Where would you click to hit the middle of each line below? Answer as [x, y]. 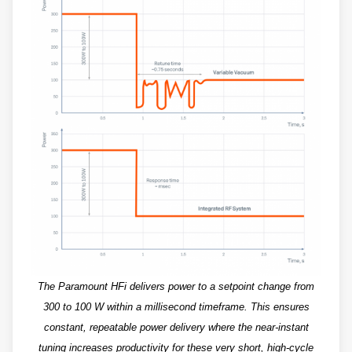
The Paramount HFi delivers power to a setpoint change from [176, 286]
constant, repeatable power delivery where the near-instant [176, 327]
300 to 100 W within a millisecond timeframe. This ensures [176, 307]
